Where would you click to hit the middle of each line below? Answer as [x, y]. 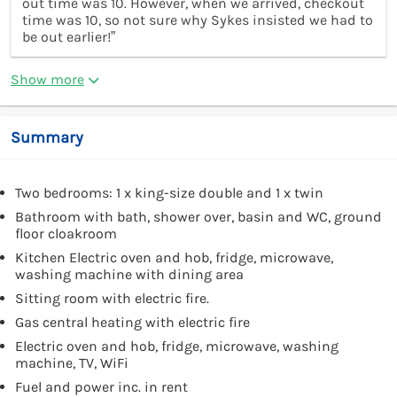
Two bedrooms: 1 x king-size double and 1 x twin [169, 192]
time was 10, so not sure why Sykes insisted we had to [198, 19]
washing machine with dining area [129, 274]
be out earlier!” [69, 36]
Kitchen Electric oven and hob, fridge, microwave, [174, 257]
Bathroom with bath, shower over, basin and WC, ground [198, 216]
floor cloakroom [66, 233]
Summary [47, 137]
